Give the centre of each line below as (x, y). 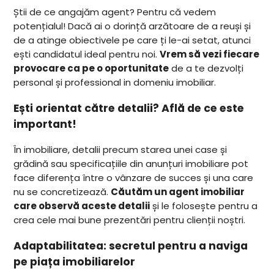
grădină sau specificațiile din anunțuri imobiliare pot (131, 164)
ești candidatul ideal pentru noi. (87, 54)
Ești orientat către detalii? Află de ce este (129, 108)
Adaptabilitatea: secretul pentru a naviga (131, 246)
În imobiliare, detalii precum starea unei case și (120, 150)
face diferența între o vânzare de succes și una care (134, 178)
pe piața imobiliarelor (75, 261)
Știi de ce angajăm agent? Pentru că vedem (115, 12)
